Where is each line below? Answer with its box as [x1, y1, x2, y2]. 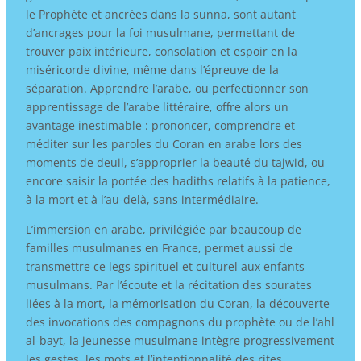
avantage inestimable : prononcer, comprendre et [25, 117, 295, 133]
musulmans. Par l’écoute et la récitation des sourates [25, 276, 312, 293]
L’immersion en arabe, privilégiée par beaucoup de [25, 221, 301, 237]
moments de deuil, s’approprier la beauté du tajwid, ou [25, 154, 325, 170]
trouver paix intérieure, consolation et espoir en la [25, 43, 297, 59]
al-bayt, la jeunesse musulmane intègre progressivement [25, 332, 334, 348]
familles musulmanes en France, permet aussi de [25, 239, 293, 255]
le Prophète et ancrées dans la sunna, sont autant [25, 6, 296, 22]
